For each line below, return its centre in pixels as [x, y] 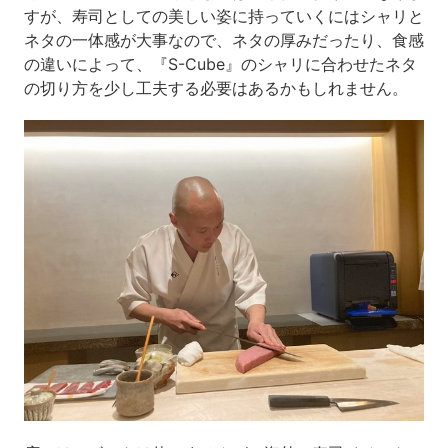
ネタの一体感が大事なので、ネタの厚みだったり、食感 [223, 40]
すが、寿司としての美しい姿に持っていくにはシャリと [223, 16]
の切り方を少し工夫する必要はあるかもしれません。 [215, 88]
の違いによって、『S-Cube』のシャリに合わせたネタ [220, 64]
